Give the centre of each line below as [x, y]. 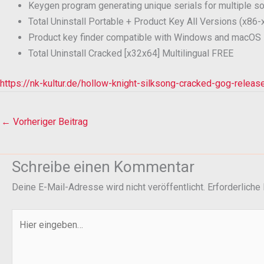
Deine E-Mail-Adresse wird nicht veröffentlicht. [108, 187]
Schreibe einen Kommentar [103, 167]
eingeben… [33, 233]
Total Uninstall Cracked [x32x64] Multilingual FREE [131, 53]
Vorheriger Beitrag [49, 122]
